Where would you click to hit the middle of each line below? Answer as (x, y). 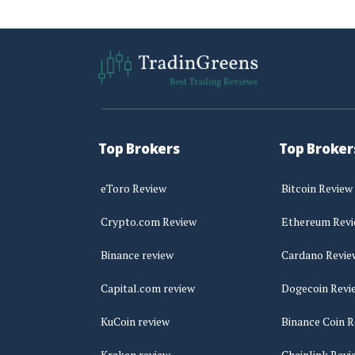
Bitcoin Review (317, 188)
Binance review (137, 254)
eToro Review (134, 188)
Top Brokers (139, 149)
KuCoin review (135, 321)
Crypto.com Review (149, 221)
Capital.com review (148, 288)
